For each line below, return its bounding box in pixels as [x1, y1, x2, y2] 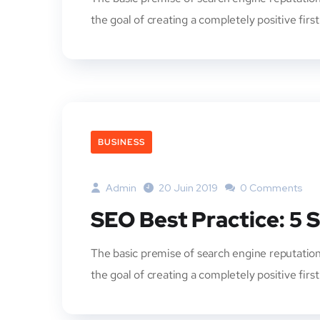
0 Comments [238, 181, 303, 194]
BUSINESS [98, 136, 145, 148]
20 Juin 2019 [159, 181, 218, 194]
